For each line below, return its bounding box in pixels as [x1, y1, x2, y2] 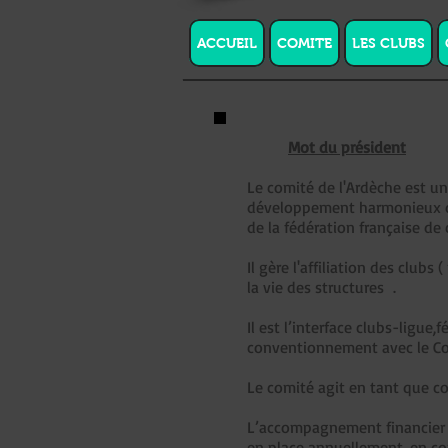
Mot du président [288, 137, 406, 157]
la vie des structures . [247, 277, 396, 297]
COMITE [277, 35, 332, 51]
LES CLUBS [352, 35, 425, 51]
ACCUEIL [197, 35, 257, 51]
